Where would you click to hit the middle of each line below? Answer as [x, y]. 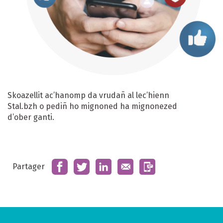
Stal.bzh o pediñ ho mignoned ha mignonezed [92, 106]
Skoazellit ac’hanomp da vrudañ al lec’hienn [88, 95]
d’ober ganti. [31, 117]
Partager [29, 166]
